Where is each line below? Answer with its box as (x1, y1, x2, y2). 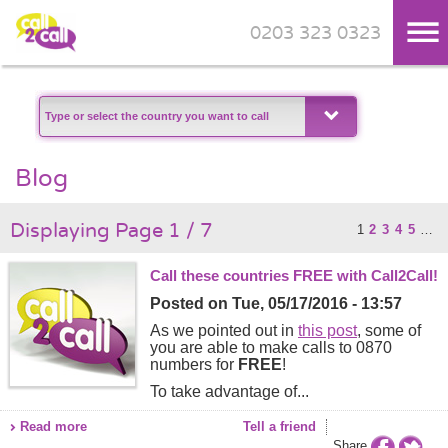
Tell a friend (243, 419, 316, 434)
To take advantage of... (150, 383, 309, 400)
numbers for (150, 356, 238, 373)
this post (298, 322, 357, 339)
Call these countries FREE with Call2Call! (150, 267, 438, 284)
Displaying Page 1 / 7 (10, 219, 213, 242)
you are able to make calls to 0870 (150, 339, 392, 356)
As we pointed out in (150, 322, 298, 339)
